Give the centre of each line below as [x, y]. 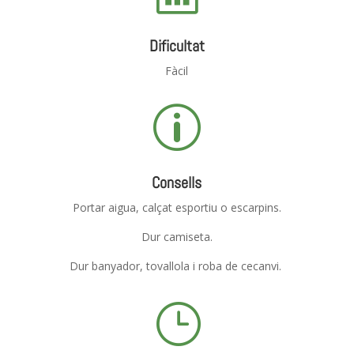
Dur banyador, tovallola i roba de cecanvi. [177, 265]
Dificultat [177, 45]
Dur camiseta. [177, 236]
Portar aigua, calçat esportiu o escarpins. [177, 207]
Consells [177, 182]
